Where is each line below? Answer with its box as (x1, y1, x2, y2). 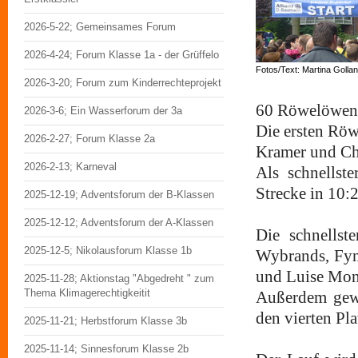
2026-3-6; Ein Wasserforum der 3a (24, 105, 182, 117)
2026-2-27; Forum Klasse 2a (24, 133, 155, 145)
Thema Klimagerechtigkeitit (24, 287, 150, 299)
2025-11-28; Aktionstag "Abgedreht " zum (24, 272, 214, 284)
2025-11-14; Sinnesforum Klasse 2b (24, 343, 189, 355)
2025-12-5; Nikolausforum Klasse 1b (24, 245, 192, 257)
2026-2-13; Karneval (24, 161, 117, 173)
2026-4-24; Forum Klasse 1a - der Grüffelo (24, 49, 219, 61)
